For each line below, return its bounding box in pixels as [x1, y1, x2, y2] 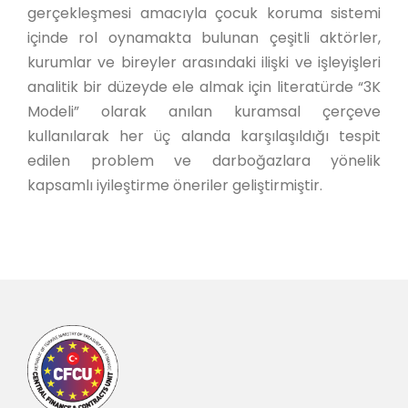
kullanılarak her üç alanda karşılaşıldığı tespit [27, 126, 381, 147]
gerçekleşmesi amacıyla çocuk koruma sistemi [27, 3, 381, 24]
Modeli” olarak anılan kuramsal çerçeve [27, 101, 381, 122]
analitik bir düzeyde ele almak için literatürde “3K [27, 76, 381, 97]
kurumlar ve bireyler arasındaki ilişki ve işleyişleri [27, 52, 381, 73]
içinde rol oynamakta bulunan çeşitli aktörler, [27, 27, 381, 48]
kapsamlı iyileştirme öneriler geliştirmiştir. [27, 175, 322, 196]
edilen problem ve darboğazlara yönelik [27, 150, 381, 171]
